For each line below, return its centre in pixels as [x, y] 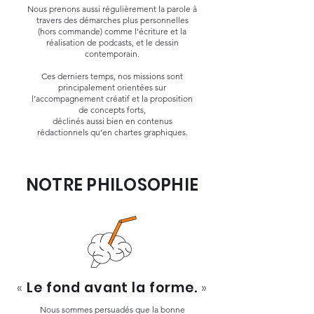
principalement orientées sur [112, 87]
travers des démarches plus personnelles [112, 20]
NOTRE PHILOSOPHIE [112, 185]
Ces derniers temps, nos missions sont [112, 76]
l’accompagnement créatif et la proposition [112, 98]
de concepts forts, [112, 110]
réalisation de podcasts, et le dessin [112, 42]
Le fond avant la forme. [112, 288]
